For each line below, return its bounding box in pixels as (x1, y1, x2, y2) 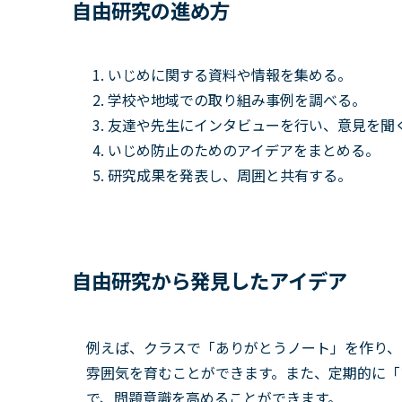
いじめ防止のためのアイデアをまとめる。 (108, 139, 380, 162)
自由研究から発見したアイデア (72, 266, 347, 295)
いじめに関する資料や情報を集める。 (108, 64, 352, 86)
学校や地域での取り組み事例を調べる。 (108, 89, 366, 111)
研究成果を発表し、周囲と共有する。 (108, 164, 352, 187)
